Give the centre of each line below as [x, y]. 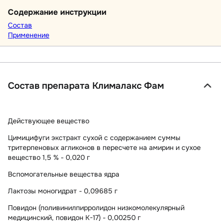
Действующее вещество [49, 121]
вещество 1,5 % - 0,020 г [49, 157]
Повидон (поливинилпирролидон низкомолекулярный [96, 207]
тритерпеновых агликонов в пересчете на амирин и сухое [104, 147]
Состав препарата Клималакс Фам [86, 86]
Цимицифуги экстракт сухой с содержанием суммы [94, 137]
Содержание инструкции [57, 12]
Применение [29, 35]
